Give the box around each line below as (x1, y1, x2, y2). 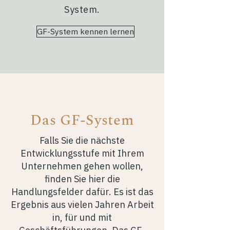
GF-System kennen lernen (37, 26, 134, 36)
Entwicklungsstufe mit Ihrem (20, 147, 144, 159)
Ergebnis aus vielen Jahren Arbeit (10, 199, 154, 210)
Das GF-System (30, 109, 134, 131)
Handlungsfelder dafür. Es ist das (11, 186, 154, 198)
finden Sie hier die (44, 173, 120, 185)
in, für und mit (52, 212, 112, 223)
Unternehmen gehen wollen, (21, 160, 143, 172)
